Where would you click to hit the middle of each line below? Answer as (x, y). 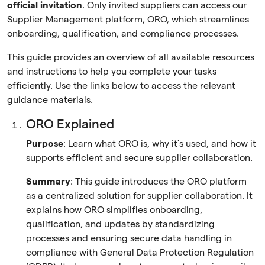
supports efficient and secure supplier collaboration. (139, 158)
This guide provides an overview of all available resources (131, 58)
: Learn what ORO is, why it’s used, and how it (160, 144)
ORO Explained (70, 125)
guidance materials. (50, 100)
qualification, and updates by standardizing (120, 224)
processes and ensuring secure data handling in (129, 239)
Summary (48, 182)
